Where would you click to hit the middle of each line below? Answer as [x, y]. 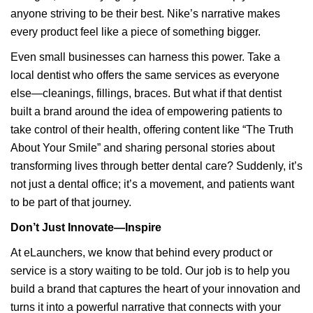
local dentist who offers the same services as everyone [145, 75]
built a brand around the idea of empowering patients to [146, 111]
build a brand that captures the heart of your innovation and [155, 289]
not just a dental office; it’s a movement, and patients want [152, 184]
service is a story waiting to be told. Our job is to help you [150, 271]
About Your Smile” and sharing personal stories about [143, 148]
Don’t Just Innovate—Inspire [86, 227]
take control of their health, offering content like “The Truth [152, 130]
